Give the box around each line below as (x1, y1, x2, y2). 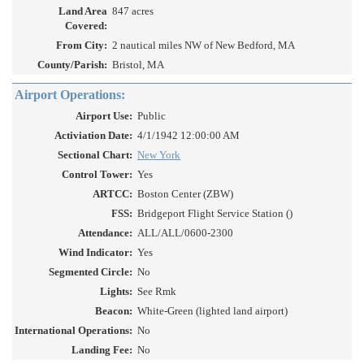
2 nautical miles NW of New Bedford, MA (112, 39, 295, 52)
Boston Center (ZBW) (137, 188, 233, 201)
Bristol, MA (112, 58, 164, 71)
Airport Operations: (15, 88, 125, 102)
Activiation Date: (54, 129, 132, 142)
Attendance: (78, 227, 132, 240)
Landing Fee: (71, 344, 132, 357)
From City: (56, 39, 107, 52)
